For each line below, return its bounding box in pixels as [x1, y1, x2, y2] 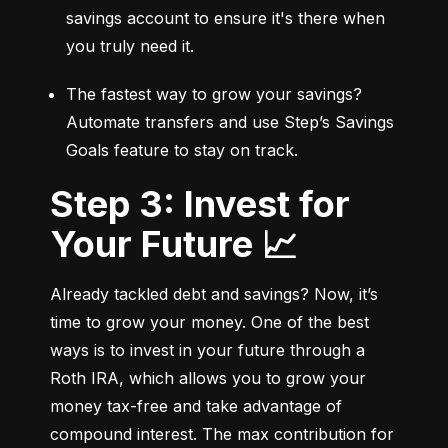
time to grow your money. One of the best [50, 312, 369, 333]
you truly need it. [66, 36, 194, 57]
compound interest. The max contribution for [50, 424, 394, 445]
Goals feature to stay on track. [66, 140, 298, 161]
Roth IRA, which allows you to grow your [50, 368, 366, 389]
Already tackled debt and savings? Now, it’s [50, 284, 378, 305]
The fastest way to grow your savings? [66, 84, 362, 105]
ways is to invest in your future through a [50, 340, 365, 361]
